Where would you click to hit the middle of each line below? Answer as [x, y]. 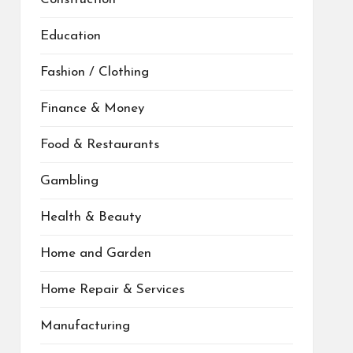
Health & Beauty [90, 217]
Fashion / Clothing [94, 72]
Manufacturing [85, 325]
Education [70, 35]
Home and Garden [95, 253]
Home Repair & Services [112, 289]
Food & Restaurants [99, 144]
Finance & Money [92, 108]
